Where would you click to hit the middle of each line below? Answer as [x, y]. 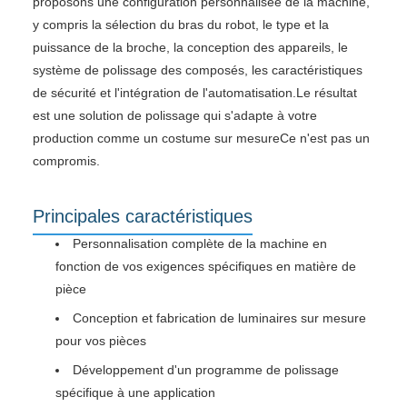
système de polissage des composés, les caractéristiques [198, 69]
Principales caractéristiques [143, 216]
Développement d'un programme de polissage [206, 369]
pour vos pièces [101, 340]
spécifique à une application [135, 392]
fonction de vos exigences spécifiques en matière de [206, 266]
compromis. [66, 160]
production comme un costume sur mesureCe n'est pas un [201, 138]
